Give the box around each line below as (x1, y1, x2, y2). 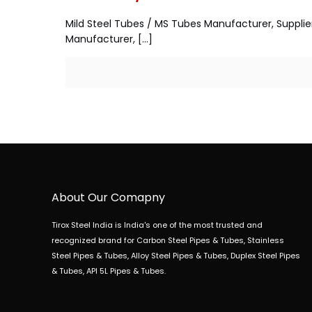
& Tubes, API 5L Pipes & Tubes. (52, 265, 166, 276)
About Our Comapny (52, 189, 166, 205)
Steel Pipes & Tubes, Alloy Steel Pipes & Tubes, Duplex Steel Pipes (52, 250, 301, 261)
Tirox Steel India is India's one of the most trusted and (52, 219, 263, 231)
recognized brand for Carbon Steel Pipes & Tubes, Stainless (52, 235, 285, 246)
